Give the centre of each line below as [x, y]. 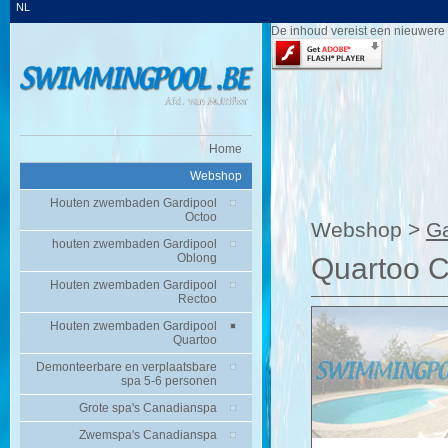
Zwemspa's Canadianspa [148, 435]
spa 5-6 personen [169, 381]
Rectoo [197, 299]
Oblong [197, 258]
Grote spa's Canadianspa [148, 408]
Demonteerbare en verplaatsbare [126, 367]
